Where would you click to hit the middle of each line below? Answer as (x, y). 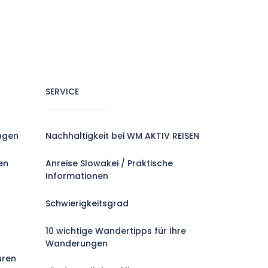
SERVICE (62, 92)
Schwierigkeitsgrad (87, 203)
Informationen (77, 176)
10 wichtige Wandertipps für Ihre (116, 231)
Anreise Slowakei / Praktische (109, 163)
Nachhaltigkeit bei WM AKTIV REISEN (122, 136)
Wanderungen (77, 243)
